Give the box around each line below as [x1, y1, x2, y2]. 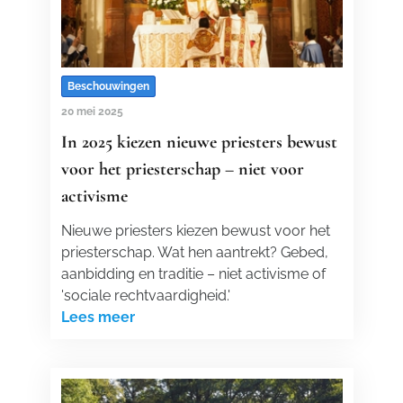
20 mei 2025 [60, 105, 123, 118]
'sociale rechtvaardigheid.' [60, 287, 230, 304]
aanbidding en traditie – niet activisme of [60, 265, 326, 282]
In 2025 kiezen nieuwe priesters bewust [60, 131, 337, 153]
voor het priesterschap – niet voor [60, 158, 304, 180]
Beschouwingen [67, 80, 149, 93]
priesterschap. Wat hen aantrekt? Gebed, [60, 244, 328, 261]
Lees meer [60, 309, 135, 326]
